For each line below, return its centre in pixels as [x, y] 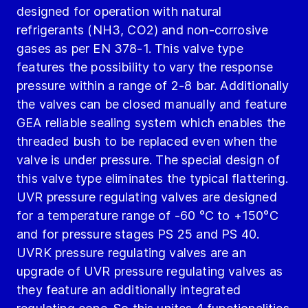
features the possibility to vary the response [145, 67]
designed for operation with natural [119, 12]
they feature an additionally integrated [129, 290]
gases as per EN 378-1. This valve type [130, 49]
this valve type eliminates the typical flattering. [152, 179]
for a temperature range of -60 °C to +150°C [147, 216]
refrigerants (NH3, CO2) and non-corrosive [143, 30]
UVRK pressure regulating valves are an [131, 253]
